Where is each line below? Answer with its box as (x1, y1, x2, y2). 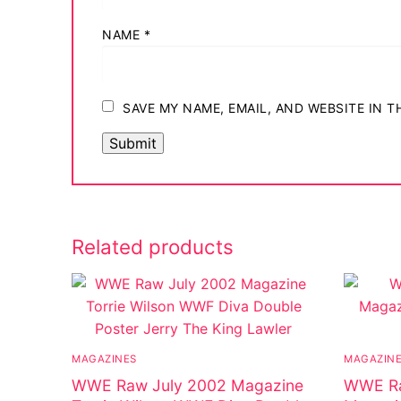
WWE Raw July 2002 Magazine (72, 376, 303, 396)
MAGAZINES (72, 352, 137, 365)
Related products (72, 234, 234, 259)
